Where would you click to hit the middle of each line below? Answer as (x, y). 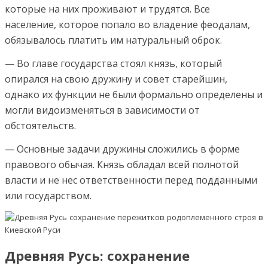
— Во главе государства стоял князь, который (113, 63)
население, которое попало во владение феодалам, (127, 24)
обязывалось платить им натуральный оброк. (113, 40)
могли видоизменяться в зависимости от (102, 110)
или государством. (48, 195)
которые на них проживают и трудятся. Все (107, 9)
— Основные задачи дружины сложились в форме (122, 149)
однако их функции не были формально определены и (134, 94)
